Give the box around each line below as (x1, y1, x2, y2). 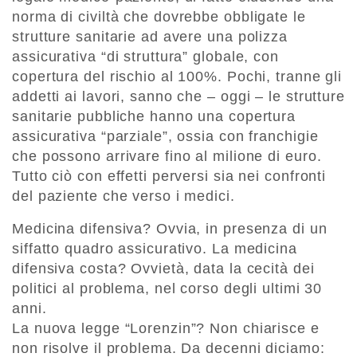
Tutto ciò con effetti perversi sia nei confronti (12, 168, 327, 185)
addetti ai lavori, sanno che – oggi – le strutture (12, 88, 345, 105)
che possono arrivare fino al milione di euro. (12, 148, 322, 165)
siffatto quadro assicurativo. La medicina (12, 241, 297, 257)
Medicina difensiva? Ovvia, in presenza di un (12, 221, 328, 237)
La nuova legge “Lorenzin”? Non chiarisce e (12, 320, 320, 337)
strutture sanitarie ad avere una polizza (12, 29, 288, 45)
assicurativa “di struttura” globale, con (12, 49, 279, 65)
